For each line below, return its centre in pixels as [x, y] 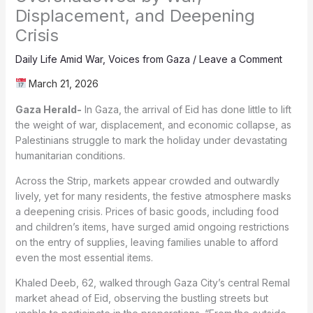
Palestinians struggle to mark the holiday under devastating [151, 140]
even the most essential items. [84, 257]
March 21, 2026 [63, 83]
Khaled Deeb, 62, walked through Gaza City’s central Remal [152, 282]
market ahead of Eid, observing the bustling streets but [141, 298]
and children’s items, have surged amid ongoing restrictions [152, 226]
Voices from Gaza [149, 59]
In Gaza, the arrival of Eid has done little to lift [186, 109]
